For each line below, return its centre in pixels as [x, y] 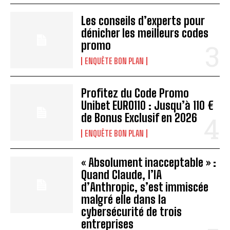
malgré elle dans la [124, 199]
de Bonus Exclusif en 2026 [139, 118]
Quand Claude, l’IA [122, 175]
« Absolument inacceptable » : [149, 162]
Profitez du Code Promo [135, 93]
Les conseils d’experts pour [143, 21]
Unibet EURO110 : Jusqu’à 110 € [148, 105]
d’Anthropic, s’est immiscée [145, 187]
